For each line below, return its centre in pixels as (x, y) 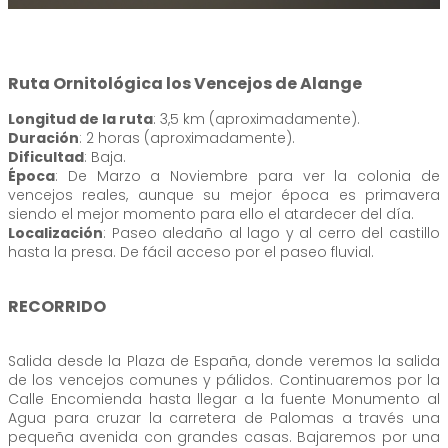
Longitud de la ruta (80, 118)
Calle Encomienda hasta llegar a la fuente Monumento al (224, 398)
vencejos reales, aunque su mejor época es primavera (224, 194)
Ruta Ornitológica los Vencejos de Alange (186, 83)
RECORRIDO (57, 306)
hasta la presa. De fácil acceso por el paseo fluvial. (191, 251)
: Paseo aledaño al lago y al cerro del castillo (271, 232)
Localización (55, 232)
